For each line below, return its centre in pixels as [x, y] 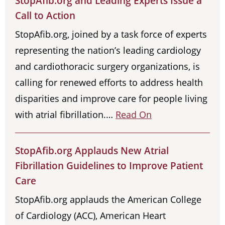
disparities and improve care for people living [111, 99]
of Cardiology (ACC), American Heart [90, 216]
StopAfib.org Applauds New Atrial [92, 151]
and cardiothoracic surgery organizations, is [107, 67]
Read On [134, 115]
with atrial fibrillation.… [65, 115]
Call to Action [45, 16]
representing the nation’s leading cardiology [108, 50]
